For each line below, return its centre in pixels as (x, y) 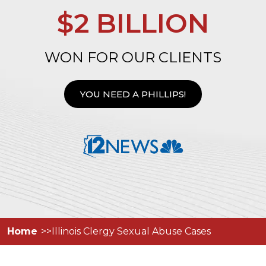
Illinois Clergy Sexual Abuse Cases (131, 231)
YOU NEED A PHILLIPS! (133, 94)
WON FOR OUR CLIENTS (133, 57)
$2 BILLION (133, 23)
